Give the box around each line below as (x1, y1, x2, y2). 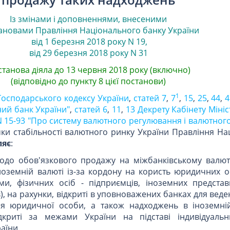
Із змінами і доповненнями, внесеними (10, 13, 167, 25)
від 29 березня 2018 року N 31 (29, 47, 148, 59)
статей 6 (74, 103, 108, 115)
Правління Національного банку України (35, 24, 199, 36)
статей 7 (133, 92, 166, 104)
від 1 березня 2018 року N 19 (29, 35, 145, 47)
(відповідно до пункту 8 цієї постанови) (11, 75, 166, 87)
